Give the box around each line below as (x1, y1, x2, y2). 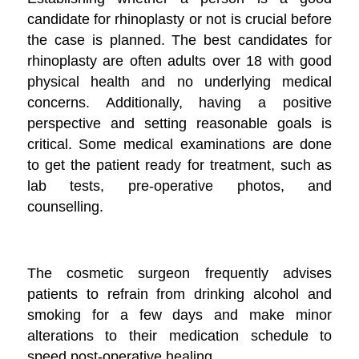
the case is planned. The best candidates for (26, 31, 333, 49)
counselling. (26, 198, 103, 216)
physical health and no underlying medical (26, 73, 333, 91)
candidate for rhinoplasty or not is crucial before (26, 10, 333, 28)
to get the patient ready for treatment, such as (26, 156, 333, 174)
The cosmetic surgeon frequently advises (26, 264, 333, 282)
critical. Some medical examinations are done (26, 135, 333, 153)
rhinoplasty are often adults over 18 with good (26, 52, 333, 70)
